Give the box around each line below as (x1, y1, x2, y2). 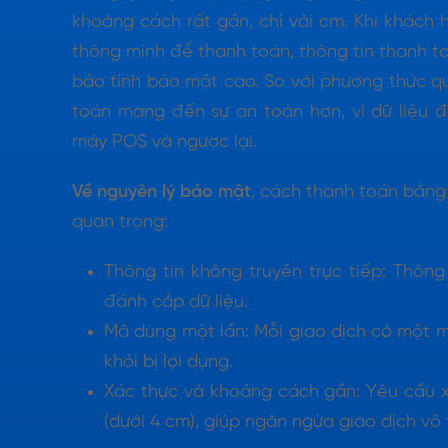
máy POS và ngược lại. (72, 132, 257, 152)
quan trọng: (72, 212, 168, 232)
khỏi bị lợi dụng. (104, 352, 233, 372)
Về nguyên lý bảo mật (72, 182, 251, 202)
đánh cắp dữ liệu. (104, 292, 248, 312)
